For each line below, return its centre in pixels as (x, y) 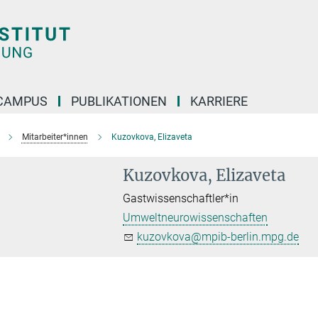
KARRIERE (219, 101)
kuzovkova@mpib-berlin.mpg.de (218, 237)
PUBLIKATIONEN (119, 101)
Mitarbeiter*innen (55, 137)
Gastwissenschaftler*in (181, 198)
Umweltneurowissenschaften (196, 218)
